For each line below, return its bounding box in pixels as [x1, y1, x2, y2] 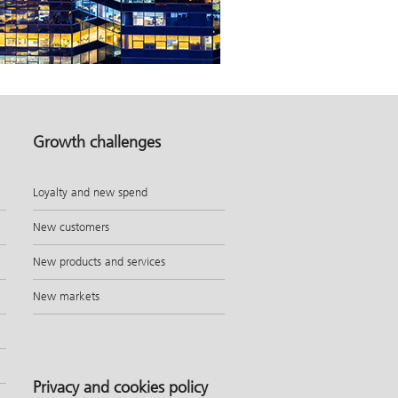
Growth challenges [33, 131, 161, 152]
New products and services [33, 254, 165, 268]
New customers [33, 219, 109, 234]
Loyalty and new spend [33, 185, 147, 199]
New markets [33, 289, 99, 303]
